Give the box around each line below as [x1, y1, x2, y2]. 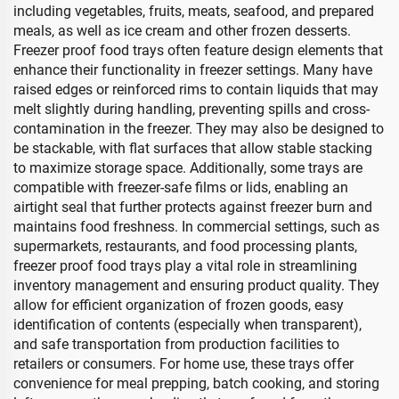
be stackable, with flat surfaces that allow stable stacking [13, 140, 372, 157]
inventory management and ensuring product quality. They [13, 277, 379, 294]
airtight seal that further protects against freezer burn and [13, 199, 372, 216]
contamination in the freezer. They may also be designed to [13, 120, 384, 137]
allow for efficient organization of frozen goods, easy [13, 297, 344, 313]
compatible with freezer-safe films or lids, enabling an [13, 179, 348, 196]
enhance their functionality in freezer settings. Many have [13, 61, 372, 78]
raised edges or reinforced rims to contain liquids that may [13, 81, 379, 98]
